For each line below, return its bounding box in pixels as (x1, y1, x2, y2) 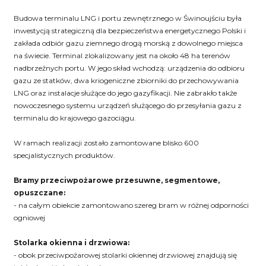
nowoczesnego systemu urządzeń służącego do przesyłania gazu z (13, 100, 242, 110)
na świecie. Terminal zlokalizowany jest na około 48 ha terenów (13, 50, 230, 60)
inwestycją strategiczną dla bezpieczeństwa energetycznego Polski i (13, 26, 246, 35)
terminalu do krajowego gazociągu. (13, 113, 136, 122)
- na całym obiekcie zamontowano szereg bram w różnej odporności (13, 200, 249, 210)
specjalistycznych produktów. (13, 150, 115, 160)
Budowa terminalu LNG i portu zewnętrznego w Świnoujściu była (13, 13, 242, 23)
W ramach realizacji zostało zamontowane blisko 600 (13, 138, 199, 147)
